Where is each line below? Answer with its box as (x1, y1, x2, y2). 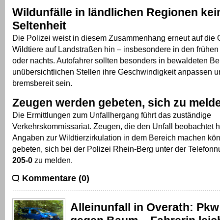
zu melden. (32, 155, 73, 165)
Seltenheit (12, 19, 66, 32)
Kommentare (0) (22, 173, 89, 183)
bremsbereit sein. (12, 78, 72, 87)
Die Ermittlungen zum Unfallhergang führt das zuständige (12, 110, 211, 119)
